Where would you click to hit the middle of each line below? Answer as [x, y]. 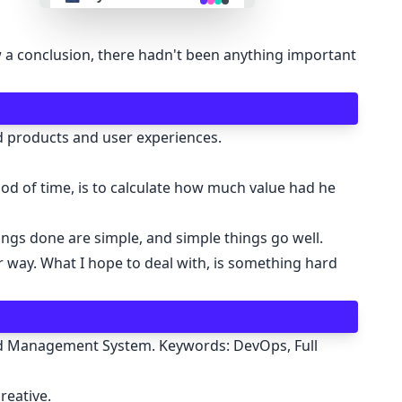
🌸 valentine [106, 145]
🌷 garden [99, 246]
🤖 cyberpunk [110, 95]
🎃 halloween [109, 196]
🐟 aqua [92, 346]
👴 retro [93, 45]
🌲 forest [96, 296]
